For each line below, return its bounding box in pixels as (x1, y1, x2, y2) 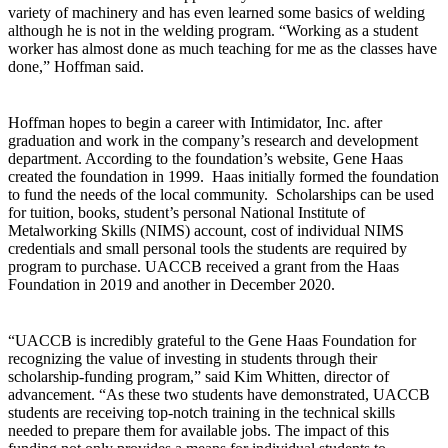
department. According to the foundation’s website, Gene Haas (8, 149, 403, 167)
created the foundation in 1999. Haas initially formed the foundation (8, 167, 439, 185)
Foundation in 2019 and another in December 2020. (8, 275, 339, 293)
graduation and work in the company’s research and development (8, 131, 418, 149)
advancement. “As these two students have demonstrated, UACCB (8, 385, 430, 403)
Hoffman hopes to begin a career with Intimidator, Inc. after (8, 113, 382, 131)
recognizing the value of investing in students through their (8, 349, 377, 367)
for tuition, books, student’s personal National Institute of (8, 203, 365, 221)
